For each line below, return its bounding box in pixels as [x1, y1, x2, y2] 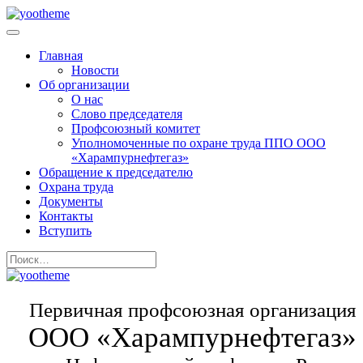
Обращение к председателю [39, 165, 193, 179]
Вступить [39, 224, 92, 237]
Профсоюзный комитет [71, 122, 200, 135]
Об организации [39, 78, 130, 92]
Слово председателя [71, 107, 182, 121]
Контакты [39, 209, 93, 223]
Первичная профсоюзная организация [29, 297, 357, 321]
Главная [39, 49, 83, 62]
